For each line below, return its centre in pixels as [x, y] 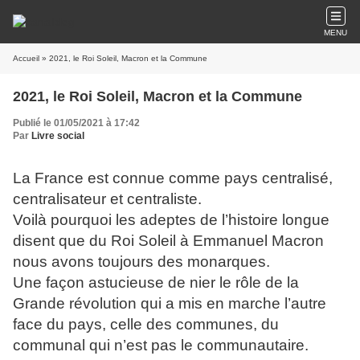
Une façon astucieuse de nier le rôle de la [156, 282]
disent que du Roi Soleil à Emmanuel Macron [168, 241]
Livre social [58, 136]
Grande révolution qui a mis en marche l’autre [170, 303]
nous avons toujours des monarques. [141, 262]
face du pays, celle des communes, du [146, 324]
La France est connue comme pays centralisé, [173, 178]
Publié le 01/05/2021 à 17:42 [76, 123]
